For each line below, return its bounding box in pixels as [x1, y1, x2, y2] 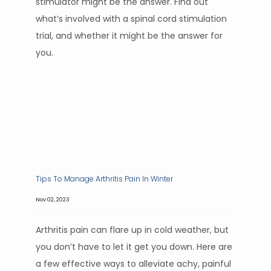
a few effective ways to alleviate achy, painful [36, 258, 231, 270]
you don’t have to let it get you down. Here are [36, 241, 232, 253]
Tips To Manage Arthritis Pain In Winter [36, 174, 173, 184]
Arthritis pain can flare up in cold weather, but [36, 224, 229, 236]
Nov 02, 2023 [36, 195, 70, 203]
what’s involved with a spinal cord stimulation [36, 13, 227, 25]
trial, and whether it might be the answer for [36, 30, 223, 42]
